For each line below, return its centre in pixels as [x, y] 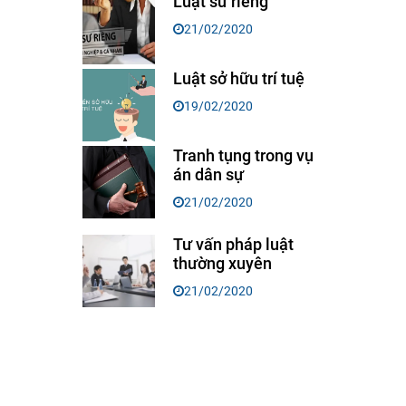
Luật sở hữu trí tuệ [239, 79]
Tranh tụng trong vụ [243, 156]
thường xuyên [222, 264]
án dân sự [208, 175]
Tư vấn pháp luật [233, 245]
